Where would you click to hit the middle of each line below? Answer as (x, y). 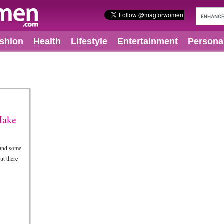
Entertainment (148, 41)
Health (47, 41)
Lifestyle (89, 41)
